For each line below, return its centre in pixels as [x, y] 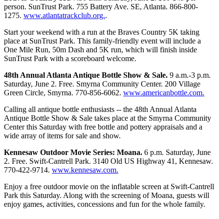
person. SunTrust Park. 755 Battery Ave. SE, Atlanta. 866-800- [101, 7]
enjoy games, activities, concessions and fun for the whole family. [105, 204]
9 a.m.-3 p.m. [189, 75]
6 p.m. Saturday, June [176, 153]
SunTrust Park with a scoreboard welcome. [70, 59]
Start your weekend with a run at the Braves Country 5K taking [102, 32]
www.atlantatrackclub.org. [64, 16]
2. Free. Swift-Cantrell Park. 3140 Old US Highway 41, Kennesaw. [109, 161]
